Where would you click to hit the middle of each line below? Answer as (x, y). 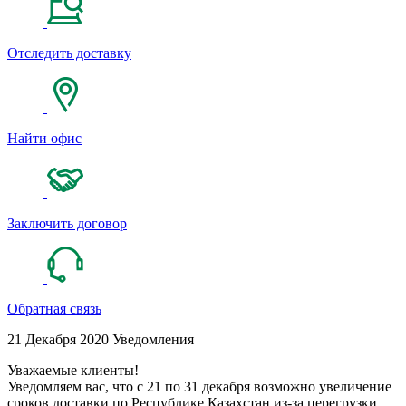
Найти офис (44, 139)
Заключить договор (67, 224)
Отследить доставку (69, 53)
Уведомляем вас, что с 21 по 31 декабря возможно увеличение (199, 387)
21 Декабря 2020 (60, 340)
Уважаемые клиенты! (73, 371)
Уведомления (153, 340)
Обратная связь (54, 309)
